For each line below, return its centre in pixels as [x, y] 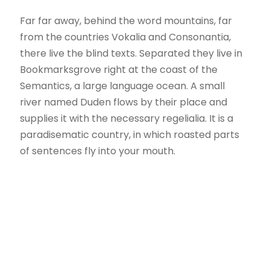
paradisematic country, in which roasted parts [130, 134]
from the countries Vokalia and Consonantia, [126, 37]
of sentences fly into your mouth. [98, 151]
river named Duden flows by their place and [124, 102]
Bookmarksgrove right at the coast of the [119, 69]
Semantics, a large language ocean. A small [123, 86]
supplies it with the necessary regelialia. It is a [127, 118]
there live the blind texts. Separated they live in [131, 53]
